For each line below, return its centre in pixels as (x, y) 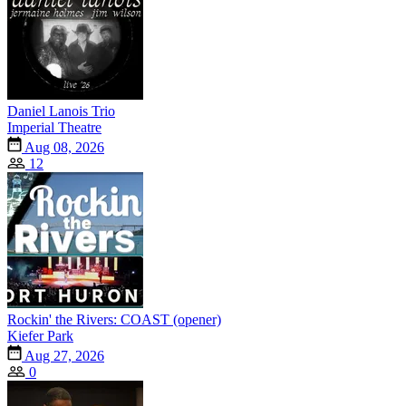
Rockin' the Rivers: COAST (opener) (114, 319)
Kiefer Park (40, 335)
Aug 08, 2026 (63, 147)
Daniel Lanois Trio (61, 111)
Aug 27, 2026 (63, 355)
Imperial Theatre (54, 127)
